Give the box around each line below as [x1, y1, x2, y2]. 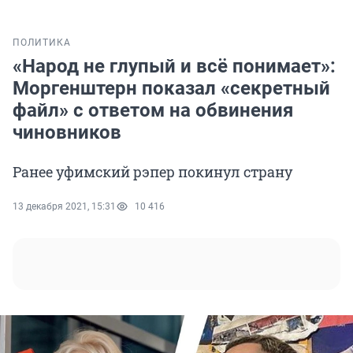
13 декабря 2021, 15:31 [13, 201, 116, 213]
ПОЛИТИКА [13, 37, 71, 49]
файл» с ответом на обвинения [13, 99, 293, 122]
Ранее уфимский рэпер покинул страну [13, 162, 292, 182]
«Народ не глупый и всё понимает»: [13, 55, 336, 78]
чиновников [13, 121, 121, 144]
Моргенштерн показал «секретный [13, 77, 330, 100]
